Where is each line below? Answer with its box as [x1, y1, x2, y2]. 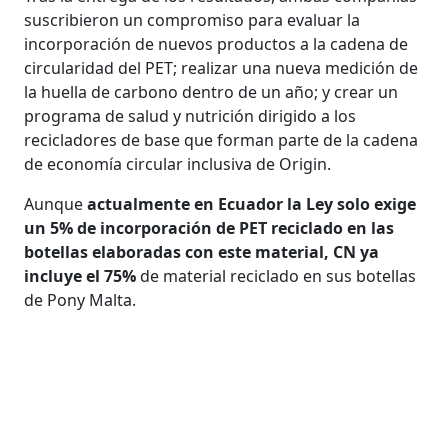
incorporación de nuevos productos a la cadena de [24, 32, 409, 55]
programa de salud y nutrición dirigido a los [24, 104, 357, 127]
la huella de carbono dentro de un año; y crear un [24, 80, 399, 103]
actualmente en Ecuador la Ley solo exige [87, 192, 417, 215]
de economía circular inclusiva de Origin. [24, 152, 332, 175]
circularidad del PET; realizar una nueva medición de [24, 56, 419, 79]
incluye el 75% [24, 264, 137, 287]
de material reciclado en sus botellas [136, 264, 417, 287]
